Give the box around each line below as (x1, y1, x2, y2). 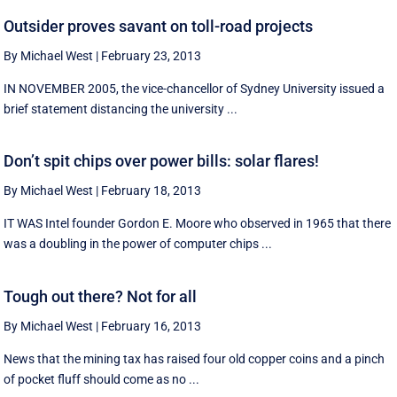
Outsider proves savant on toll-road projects (4, 16, 314, 35)
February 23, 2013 (101, 48, 202, 63)
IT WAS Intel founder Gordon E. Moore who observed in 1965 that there (4, 216, 392, 231)
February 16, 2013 (101, 319, 202, 333)
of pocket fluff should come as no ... (4, 372, 200, 386)
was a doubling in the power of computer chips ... (4, 237, 273, 252)
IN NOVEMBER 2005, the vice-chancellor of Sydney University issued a (4, 81, 385, 96)
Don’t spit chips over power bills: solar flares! (4, 152, 320, 171)
